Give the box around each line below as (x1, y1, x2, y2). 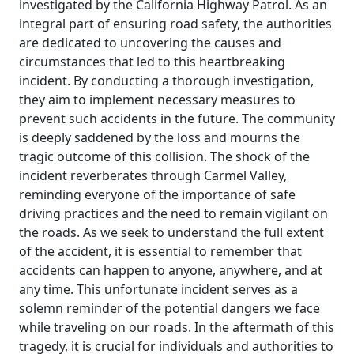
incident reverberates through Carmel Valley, (19, 167, 287, 184)
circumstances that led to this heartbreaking (19, 53, 285, 70)
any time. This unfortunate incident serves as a (19, 281, 298, 298)
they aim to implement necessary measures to (19, 91, 296, 108)
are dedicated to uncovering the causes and (19, 34, 281, 51)
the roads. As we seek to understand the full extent (19, 224, 324, 241)
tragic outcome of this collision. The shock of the (19, 148, 310, 165)
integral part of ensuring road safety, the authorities (19, 15, 332, 32)
